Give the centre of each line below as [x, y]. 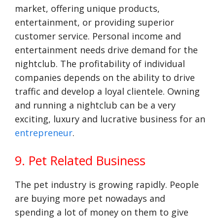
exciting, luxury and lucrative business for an [110, 119]
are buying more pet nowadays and [90, 198]
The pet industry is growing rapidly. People [107, 184]
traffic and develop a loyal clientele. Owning [107, 91]
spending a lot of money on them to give [102, 212]
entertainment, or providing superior [94, 22]
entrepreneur [44, 133]
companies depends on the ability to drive [105, 77]
